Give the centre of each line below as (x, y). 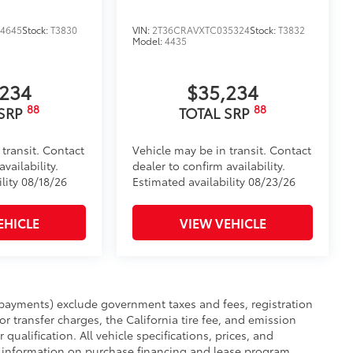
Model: (149, 40)
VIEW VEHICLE (223, 222)
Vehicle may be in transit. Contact (222, 149)
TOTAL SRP (217, 112)
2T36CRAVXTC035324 (201, 29)
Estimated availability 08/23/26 (214, 181)
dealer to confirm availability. (209, 165)
